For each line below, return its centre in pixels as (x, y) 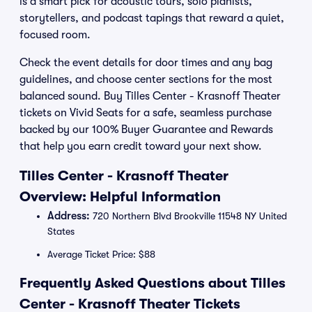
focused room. (55, 35)
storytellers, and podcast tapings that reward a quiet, (152, 18)
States (61, 231)
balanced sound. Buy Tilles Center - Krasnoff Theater (150, 96)
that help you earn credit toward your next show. (141, 146)
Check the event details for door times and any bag (146, 63)
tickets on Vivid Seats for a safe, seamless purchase (146, 113)
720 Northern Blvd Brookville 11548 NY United (188, 216)
